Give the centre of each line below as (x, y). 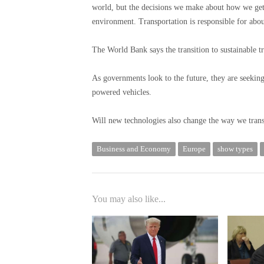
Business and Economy (134, 148)
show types (235, 148)
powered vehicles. (122, 92)
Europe (194, 148)
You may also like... (129, 199)
